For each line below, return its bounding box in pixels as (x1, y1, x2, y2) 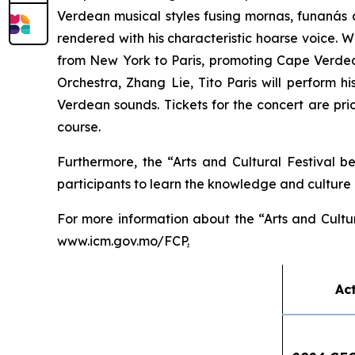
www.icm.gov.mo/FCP (57, 233, 187, 250)
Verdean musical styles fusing (57, 8, 246, 25)
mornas (245, 8, 291, 25)
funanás (297, 8, 348, 25)
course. (57, 119, 101, 136)
